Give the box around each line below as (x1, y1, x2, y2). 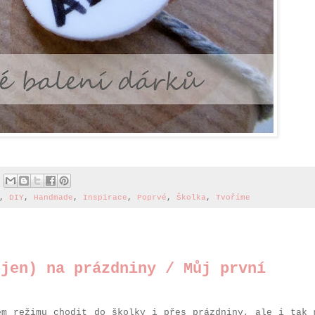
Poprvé (137, 193, 167, 202)
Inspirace (83, 193, 127, 202)
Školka (176, 193, 206, 202)
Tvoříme (216, 193, 250, 202)
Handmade (34, 193, 73, 202)
